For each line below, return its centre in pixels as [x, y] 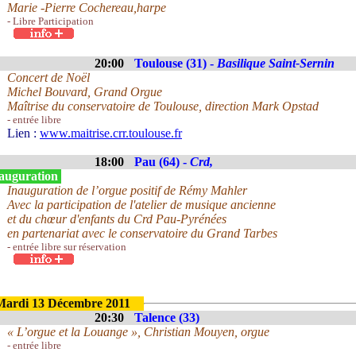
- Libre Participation [50, 21]
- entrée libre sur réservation [67, 247]
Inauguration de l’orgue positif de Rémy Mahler [127, 190]
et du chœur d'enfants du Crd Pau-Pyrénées [117, 219]
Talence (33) [167, 317]
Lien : [23, 133]
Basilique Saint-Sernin [276, 63]
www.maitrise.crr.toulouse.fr [111, 133]
